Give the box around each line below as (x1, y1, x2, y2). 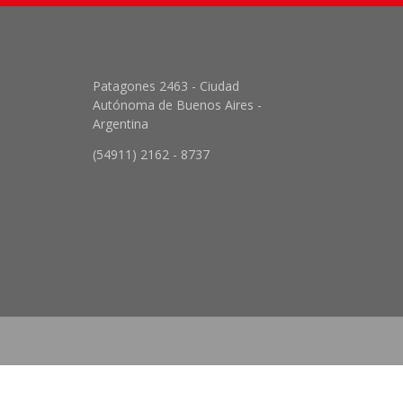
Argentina (93, 114, 148, 132)
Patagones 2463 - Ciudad (93, 76, 239, 94)
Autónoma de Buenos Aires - (93, 95, 262, 113)
